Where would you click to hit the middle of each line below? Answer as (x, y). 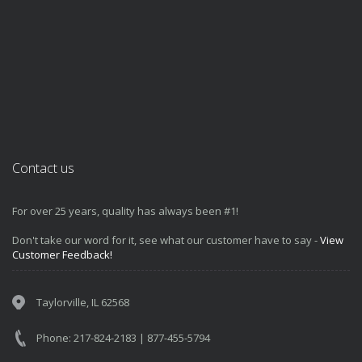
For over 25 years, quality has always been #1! (125, 211)
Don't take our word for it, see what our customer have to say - (166, 240)
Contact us (43, 168)
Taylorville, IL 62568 (83, 302)
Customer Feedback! (62, 255)
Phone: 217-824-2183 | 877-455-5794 (123, 338)
